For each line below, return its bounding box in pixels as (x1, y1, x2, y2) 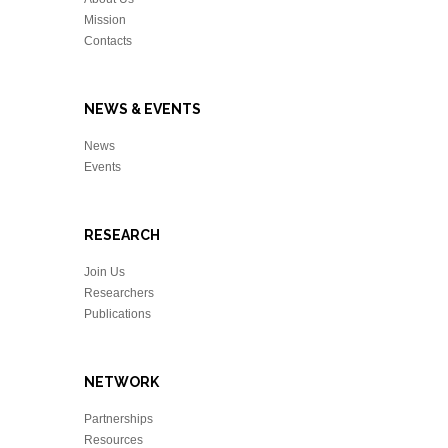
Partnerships (84, 412, 153, 426)
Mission (84, 13, 126, 27)
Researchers (84, 286, 154, 300)
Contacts (84, 34, 132, 48)
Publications (84, 307, 151, 321)
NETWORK (84, 374, 159, 390)
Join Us (84, 265, 125, 279)
